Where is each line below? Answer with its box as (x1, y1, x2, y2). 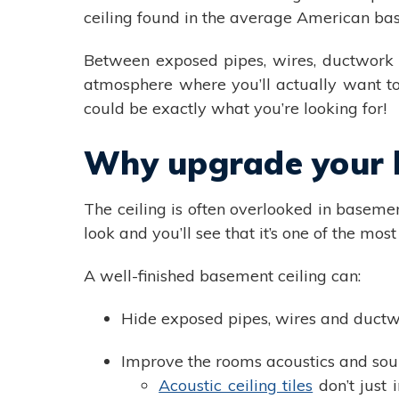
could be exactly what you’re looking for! (84, 98, 387, 119)
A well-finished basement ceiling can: (84, 265, 362, 287)
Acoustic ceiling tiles (159, 375, 313, 396)
